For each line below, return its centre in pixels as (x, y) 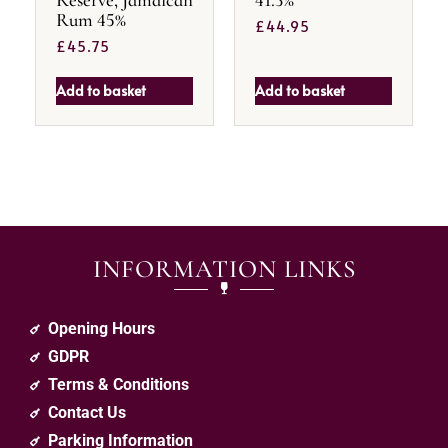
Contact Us (86, 413)
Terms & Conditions (118, 385)
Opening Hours (101, 329)
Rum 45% (91, 19)
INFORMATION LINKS (224, 269)
